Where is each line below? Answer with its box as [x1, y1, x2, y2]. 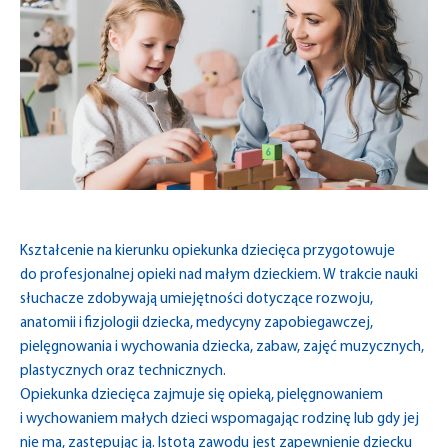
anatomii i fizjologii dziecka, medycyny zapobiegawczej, [20, 316, 373, 332]
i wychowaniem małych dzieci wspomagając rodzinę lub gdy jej [20, 412, 419, 428]
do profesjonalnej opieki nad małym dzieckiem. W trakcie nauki [20, 268, 418, 284]
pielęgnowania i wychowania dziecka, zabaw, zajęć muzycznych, [20, 340, 424, 356]
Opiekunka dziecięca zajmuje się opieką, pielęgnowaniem [20, 388, 383, 404]
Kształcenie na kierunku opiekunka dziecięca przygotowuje [20, 244, 395, 260]
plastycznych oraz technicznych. [20, 364, 226, 380]
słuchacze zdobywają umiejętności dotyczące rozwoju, [20, 292, 373, 308]
